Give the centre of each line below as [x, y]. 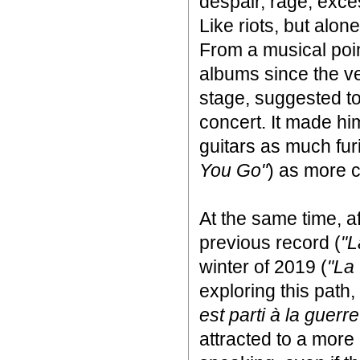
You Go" [233, 170]
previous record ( [270, 243]
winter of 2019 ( [263, 267]
